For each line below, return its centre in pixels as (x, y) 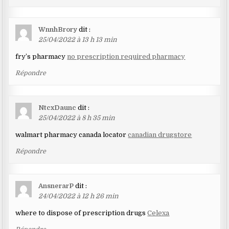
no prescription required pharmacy (126, 57)
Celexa (158, 213)
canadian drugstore (160, 135)
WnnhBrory (58, 30)
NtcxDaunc (58, 108)
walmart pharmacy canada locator (72, 135)
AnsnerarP (56, 186)
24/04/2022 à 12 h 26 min (79, 196)
